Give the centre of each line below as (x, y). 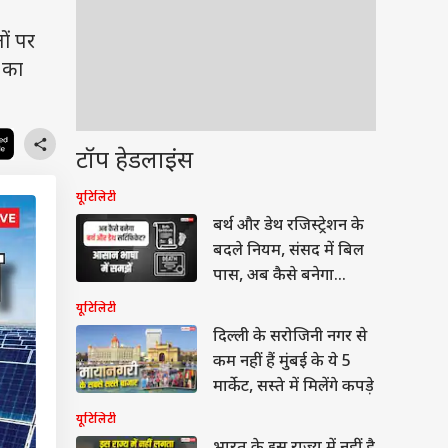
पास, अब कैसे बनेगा (273, 276)
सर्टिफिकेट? (248, 301)
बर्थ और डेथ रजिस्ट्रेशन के (288, 226)
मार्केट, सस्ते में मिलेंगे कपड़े (293, 387)
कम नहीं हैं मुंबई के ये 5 (282, 362)
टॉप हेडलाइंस (134, 162)
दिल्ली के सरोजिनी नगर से (290, 337)
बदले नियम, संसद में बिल (288, 251)
